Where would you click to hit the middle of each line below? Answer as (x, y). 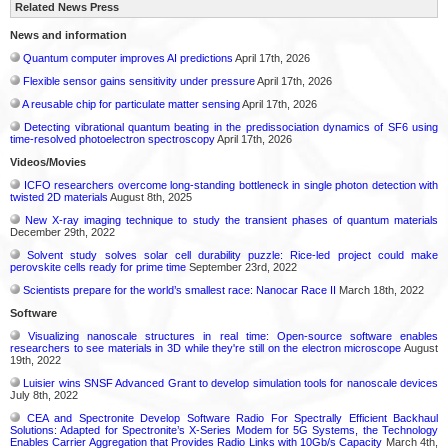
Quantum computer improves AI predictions (128, 57)
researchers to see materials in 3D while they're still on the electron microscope (206, 347)
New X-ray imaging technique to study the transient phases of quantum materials (232, 219)
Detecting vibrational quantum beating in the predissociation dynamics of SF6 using (231, 126)
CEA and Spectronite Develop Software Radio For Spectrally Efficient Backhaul (232, 417)
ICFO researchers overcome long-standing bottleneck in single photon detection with (230, 184)
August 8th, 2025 (150, 196)
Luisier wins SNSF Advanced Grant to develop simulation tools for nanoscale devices (231, 382)
